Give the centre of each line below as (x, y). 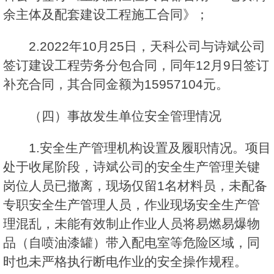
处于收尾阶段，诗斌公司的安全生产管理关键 (131, 167)
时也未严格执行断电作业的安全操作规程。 (125, 262)
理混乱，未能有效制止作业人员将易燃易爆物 (131, 224)
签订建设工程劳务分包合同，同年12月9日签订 (136, 65)
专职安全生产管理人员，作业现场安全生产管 (131, 205)
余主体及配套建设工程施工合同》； (106, 15)
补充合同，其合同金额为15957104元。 (116, 84)
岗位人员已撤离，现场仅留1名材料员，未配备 (135, 186)
